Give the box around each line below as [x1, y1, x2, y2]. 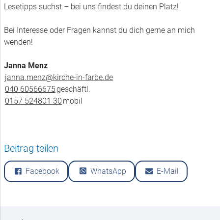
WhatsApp [90, 166, 126, 176]
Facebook [26, 166, 60, 176]
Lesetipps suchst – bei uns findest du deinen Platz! [4, 2, 183, 11]
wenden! [4, 37, 35, 47]
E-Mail [157, 166, 179, 176]
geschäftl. [55, 84, 92, 94]
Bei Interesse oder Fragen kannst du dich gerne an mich [4, 26, 195, 35]
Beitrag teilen [4, 142, 58, 154]
